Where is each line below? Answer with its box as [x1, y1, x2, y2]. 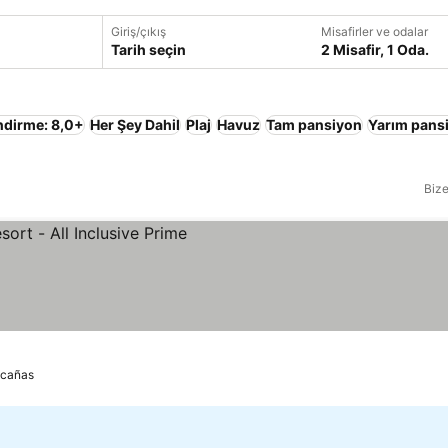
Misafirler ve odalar [320, 24, 428, 39]
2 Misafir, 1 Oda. [320, 41, 429, 58]
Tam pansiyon [266, 116, 362, 133]
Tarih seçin [110, 41, 186, 58]
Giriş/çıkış [110, 24, 166, 39]
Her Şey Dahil [90, 116, 180, 133]
